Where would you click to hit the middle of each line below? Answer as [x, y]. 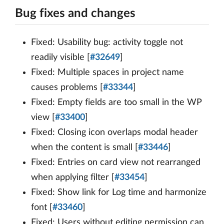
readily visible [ [60, 57]
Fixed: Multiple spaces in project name [107, 72]
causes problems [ [67, 87]
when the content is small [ [84, 147]
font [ [42, 207]
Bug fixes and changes [75, 13]
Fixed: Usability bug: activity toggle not [107, 42]
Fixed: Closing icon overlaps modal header [114, 132]
